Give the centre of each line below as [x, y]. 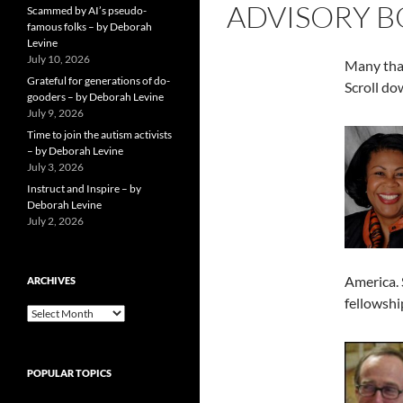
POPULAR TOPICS [69, 373]
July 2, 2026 [55, 221]
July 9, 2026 [55, 113]
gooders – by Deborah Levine [95, 97]
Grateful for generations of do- [99, 81]
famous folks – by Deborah [90, 27]
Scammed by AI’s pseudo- [87, 11]
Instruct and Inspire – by [84, 189]
